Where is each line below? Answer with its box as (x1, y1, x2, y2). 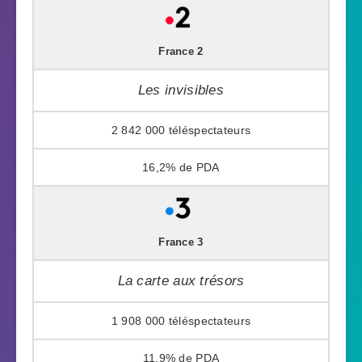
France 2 (158, 45, 204, 57)
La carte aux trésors (117, 272, 245, 288)
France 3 (158, 236, 204, 248)
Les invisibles (137, 82, 225, 98)
